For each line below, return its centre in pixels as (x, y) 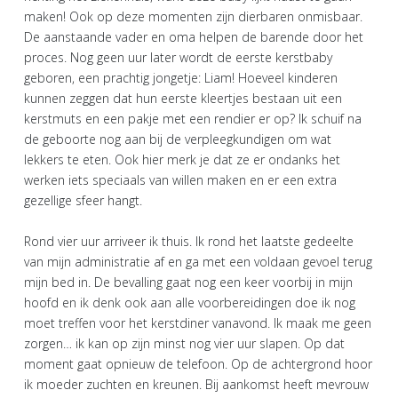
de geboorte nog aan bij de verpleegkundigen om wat (178, 139)
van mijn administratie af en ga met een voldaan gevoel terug (198, 261)
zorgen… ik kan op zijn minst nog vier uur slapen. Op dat (184, 343)
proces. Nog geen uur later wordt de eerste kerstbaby (178, 57)
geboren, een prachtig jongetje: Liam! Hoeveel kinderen (181, 77)
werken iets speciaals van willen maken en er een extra (180, 179)
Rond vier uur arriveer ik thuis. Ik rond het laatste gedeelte (189, 241)
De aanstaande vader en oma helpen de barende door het (194, 36)
